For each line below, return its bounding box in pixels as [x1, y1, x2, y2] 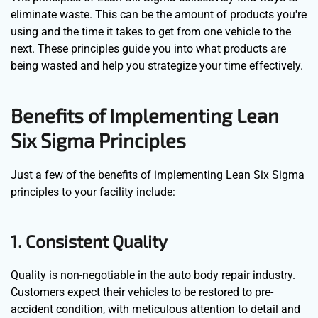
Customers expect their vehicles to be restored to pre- [11, 285, 273, 299]
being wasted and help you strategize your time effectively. [11, 58, 303, 72]
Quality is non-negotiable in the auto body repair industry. [11, 268, 295, 282]
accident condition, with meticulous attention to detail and [11, 302, 300, 316]
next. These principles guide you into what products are [11, 41, 286, 55]
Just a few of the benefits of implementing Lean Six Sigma [11, 168, 305, 182]
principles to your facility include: [11, 185, 175, 199]
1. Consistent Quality [11, 230, 168, 251]
